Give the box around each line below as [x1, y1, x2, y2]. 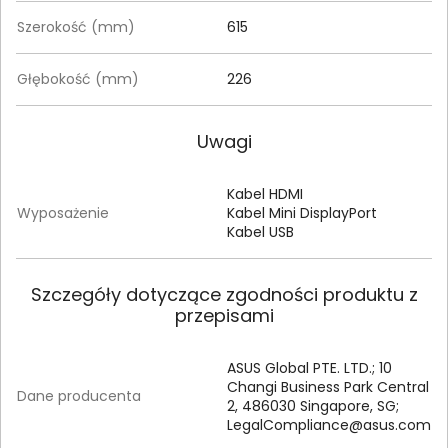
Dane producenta [17, 386, 141, 407]
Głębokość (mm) [17, 69, 139, 90]
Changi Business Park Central [227, 377, 429, 398]
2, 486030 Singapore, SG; [227, 396, 399, 417]
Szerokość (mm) [17, 17, 135, 38]
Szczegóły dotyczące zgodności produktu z [30, 282, 418, 308]
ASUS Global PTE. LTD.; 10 [227, 358, 392, 379]
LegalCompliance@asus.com [227, 415, 431, 436]
